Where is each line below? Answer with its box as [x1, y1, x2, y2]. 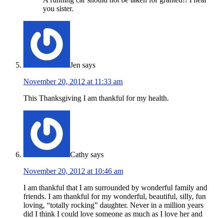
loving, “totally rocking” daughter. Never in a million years [23, 201, 203, 210]
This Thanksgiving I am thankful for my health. [23, 94, 169, 103]
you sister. [43, 4, 73, 13]
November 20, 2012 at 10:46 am [23, 167, 123, 176]
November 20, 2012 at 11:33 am [23, 77, 123, 86]
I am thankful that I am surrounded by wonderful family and [23, 183, 207, 192]
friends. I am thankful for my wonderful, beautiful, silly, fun [23, 192, 206, 201]
